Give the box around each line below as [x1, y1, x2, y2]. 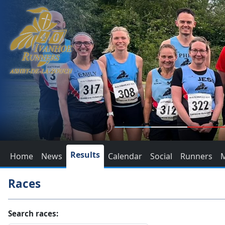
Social [150, 151, 172, 162]
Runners [180, 151, 212, 162]
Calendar [108, 151, 142, 162]
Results [70, 149, 100, 160]
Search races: [8, 208, 58, 218]
